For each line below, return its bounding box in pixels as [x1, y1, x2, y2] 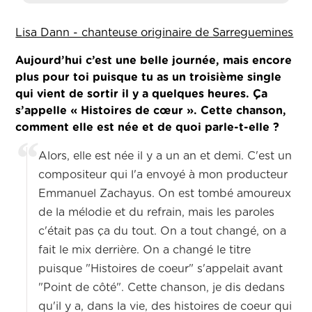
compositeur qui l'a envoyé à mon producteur [38, 169, 288, 181]
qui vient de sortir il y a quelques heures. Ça [15, 88, 268, 100]
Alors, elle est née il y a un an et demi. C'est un [38, 150, 292, 162]
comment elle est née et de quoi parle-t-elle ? [15, 122, 280, 134]
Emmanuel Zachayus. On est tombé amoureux [38, 188, 292, 200]
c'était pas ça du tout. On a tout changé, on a [38, 226, 287, 237]
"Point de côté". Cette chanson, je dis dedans [38, 282, 286, 294]
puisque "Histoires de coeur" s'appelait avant [38, 263, 283, 275]
